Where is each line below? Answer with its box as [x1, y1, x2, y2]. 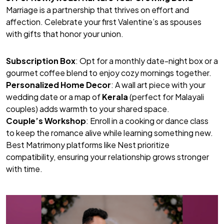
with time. [6, 163, 42, 174]
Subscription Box [6, 55, 75, 66]
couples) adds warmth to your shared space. [6, 103, 169, 114]
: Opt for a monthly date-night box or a [75, 55, 218, 66]
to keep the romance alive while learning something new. [6, 127, 213, 138]
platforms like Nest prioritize [65, 139, 169, 150]
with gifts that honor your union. [6, 28, 123, 39]
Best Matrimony [6, 139, 65, 150]
